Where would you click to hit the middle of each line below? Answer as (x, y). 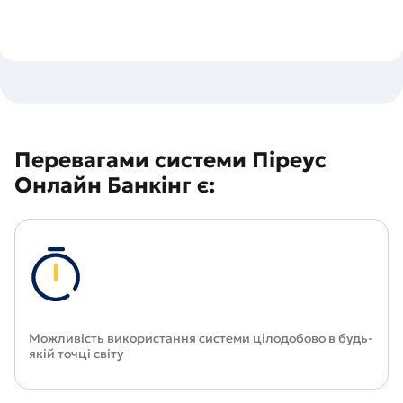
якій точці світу (76, 354)
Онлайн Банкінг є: (115, 185)
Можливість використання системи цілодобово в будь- (201, 338)
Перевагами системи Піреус (170, 160)
